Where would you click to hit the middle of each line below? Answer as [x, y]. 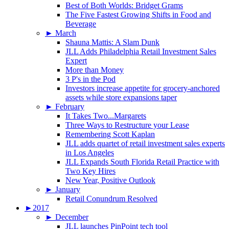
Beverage [81, 24]
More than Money [95, 70]
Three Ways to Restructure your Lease [127, 125]
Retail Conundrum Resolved [111, 199]
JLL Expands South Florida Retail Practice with [142, 162]
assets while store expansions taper [121, 98]
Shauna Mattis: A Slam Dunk [112, 42]
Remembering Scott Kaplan [110, 134]
